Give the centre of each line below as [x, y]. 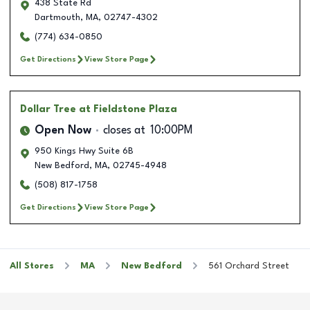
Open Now [63, 130]
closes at [124, 130]
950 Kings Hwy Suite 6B [84, 151]
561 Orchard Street [249, 266]
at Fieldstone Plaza [128, 109]
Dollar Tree [48, 109]
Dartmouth [57, 17]
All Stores [32, 266]
